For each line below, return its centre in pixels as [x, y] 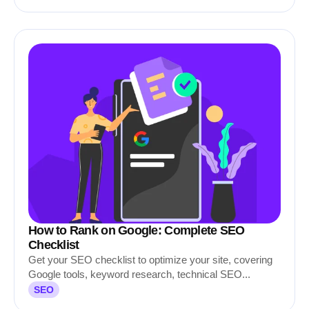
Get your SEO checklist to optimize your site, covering [150, 260]
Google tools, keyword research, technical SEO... [139, 274]
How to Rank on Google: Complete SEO [137, 230]
